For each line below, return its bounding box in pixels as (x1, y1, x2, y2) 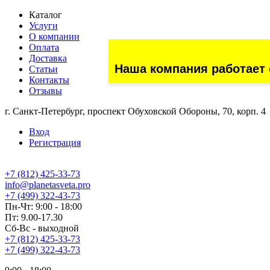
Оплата (29, 42, 59, 52)
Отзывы (29, 86, 62, 96)
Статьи (29, 64, 58, 74)
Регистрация (29, 137, 81, 148)
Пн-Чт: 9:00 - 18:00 (5, 201, 82, 212)
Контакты (29, 75, 69, 85)
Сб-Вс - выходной (5, 223, 79, 233)
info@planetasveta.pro (5, 180, 90, 190)
